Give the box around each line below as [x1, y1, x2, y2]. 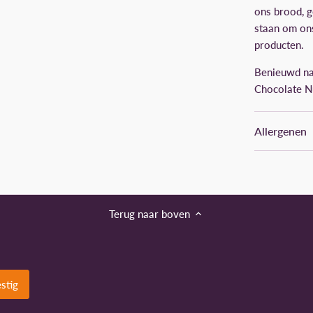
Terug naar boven [109, 207, 190, 220]
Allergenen [254, 124, 307, 138]
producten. [254, 38, 307, 51]
